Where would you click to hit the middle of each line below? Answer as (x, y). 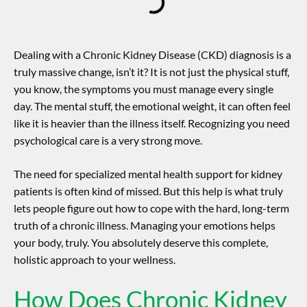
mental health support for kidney (205, 174)
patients (33, 191)
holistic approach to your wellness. (95, 260)
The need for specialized (71, 174)
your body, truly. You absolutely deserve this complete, (141, 243)
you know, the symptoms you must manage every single (144, 89)
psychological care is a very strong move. (108, 140)
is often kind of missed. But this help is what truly (168, 191)
